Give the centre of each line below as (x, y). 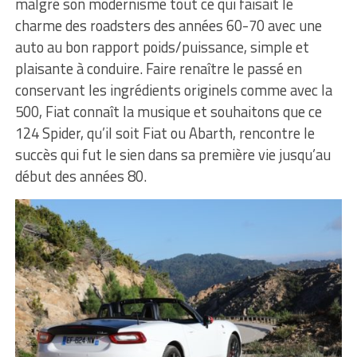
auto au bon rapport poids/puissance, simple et (162, 47)
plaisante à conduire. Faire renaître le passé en (158, 68)
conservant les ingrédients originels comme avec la (173, 90)
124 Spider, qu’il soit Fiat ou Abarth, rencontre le (165, 133)
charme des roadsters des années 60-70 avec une (168, 25)
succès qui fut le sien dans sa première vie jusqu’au (173, 154)
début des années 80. (80, 176)
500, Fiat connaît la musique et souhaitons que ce (168, 111)
